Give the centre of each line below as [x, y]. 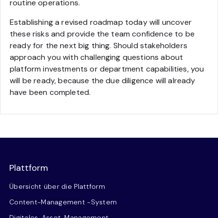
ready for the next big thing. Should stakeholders [99, 45]
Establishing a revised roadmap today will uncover [101, 22]
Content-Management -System [63, 202]
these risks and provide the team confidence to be [102, 34]
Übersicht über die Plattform [57, 186]
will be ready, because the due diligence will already [103, 80]
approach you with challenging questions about [97, 57]
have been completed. [50, 92]
